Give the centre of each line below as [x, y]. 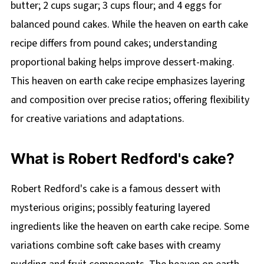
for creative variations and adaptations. [97, 119]
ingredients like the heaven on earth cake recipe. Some [130, 227]
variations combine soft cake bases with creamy [115, 246]
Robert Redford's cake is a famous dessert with [115, 189]
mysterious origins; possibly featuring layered [110, 208]
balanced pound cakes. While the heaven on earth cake [129, 25]
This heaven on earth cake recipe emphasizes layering [128, 81]
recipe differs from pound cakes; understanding [114, 44]
